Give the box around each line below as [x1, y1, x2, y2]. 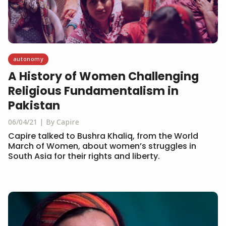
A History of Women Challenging [8, 68, 199, 85]
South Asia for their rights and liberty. [8, 150, 160, 162]
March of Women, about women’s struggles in [8, 140, 196, 152]
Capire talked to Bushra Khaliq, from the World [8, 130, 198, 142]
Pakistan [8, 97, 60, 114]
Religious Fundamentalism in [8, 83, 179, 99]
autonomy [13, 55, 44, 63]
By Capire [46, 117, 79, 127]
